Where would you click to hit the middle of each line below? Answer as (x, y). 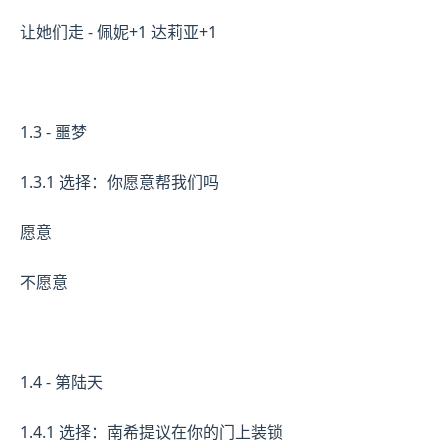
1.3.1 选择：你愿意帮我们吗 (119, 181)
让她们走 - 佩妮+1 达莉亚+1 (118, 31)
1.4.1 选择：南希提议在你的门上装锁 (151, 431)
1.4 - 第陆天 (61, 381)
